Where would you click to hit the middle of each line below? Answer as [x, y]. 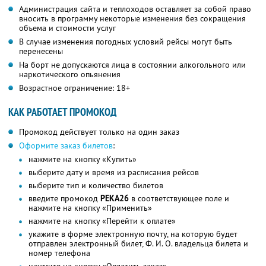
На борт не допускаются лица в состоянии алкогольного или [132, 65]
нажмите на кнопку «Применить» [90, 208]
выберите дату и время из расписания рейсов [114, 172]
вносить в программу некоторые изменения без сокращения [132, 19]
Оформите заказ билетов [66, 146]
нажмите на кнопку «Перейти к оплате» [102, 221]
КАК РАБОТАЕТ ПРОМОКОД [62, 112]
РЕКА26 [115, 199]
